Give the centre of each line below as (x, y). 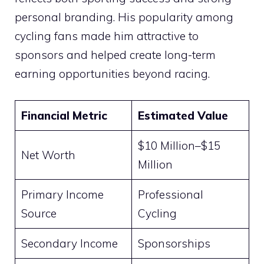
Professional (170, 194)
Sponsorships (174, 243)
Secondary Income (69, 243)
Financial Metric (64, 115)
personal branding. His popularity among (124, 17)
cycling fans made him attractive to (107, 36)
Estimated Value (183, 115)
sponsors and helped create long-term (115, 55)
